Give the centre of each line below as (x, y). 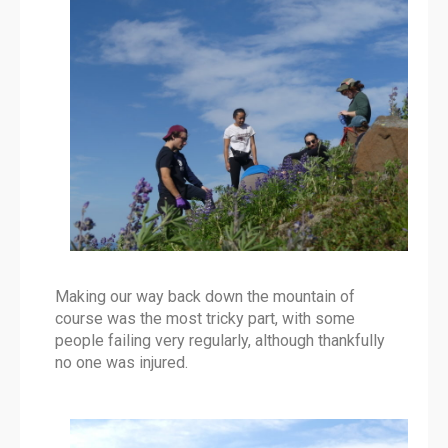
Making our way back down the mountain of (205, 297)
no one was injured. (121, 363)
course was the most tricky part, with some (205, 319)
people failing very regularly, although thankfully (220, 341)
